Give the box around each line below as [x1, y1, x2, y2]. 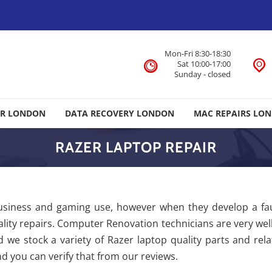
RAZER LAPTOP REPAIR [55, 138, 217, 156]
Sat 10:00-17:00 [177, 58, 231, 70]
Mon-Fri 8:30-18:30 [165, 48, 231, 59]
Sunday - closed [174, 69, 231, 80]
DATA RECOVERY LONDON [65, 107, 174, 119]
